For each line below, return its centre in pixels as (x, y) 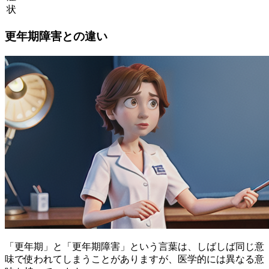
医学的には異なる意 (221, 259)
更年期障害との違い (56, 37)
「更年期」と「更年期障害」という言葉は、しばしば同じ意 (134, 246)
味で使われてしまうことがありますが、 (91, 259)
